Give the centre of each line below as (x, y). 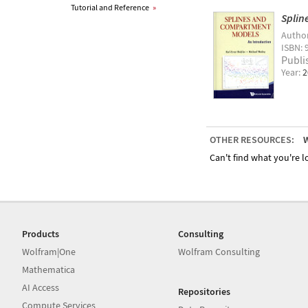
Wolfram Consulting (219, 252)
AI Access (41, 287)
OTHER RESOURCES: (252, 140)
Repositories (205, 291)
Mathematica (48, 269)
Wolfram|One (49, 252)
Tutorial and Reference (110, 7)
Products (41, 234)
